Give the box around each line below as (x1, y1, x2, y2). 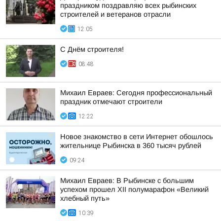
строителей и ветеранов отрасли (60, 10, 171, 18)
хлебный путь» (60, 194, 110, 202)
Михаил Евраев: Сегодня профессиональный (60, 89, 212, 97)
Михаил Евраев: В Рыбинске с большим (60, 177, 194, 184)
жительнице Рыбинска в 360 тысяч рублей (60, 142, 201, 149)
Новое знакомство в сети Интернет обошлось (60, 133, 213, 141)
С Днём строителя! (60, 45, 124, 53)
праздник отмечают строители (60, 98, 162, 106)
